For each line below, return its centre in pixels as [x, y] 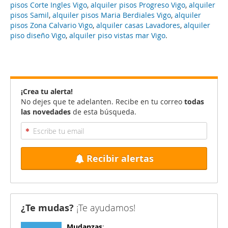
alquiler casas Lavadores [138, 25]
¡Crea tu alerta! [47, 91]
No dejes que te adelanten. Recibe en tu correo [103, 102]
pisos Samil [30, 15]
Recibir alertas [120, 159]
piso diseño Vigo [38, 35]
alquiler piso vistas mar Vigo [117, 35]
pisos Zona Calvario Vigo [51, 25]
